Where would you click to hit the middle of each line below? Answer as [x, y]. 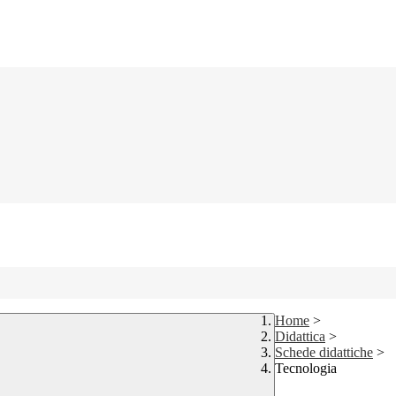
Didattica [300, 337]
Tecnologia [306, 369]
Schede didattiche [324, 353]
